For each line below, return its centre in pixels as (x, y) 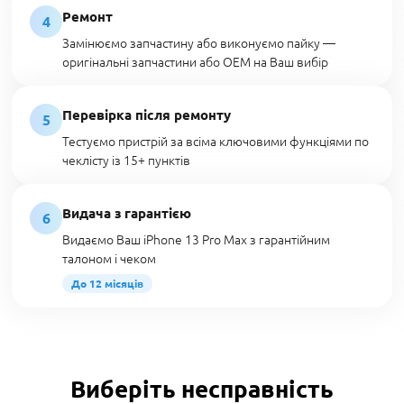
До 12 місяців (107, 283)
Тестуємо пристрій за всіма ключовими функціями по (216, 141)
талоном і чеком (109, 258)
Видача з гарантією (127, 213)
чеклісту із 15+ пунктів (126, 160)
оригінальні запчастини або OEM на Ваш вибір (195, 61)
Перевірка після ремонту (147, 115)
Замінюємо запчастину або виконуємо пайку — (199, 42)
